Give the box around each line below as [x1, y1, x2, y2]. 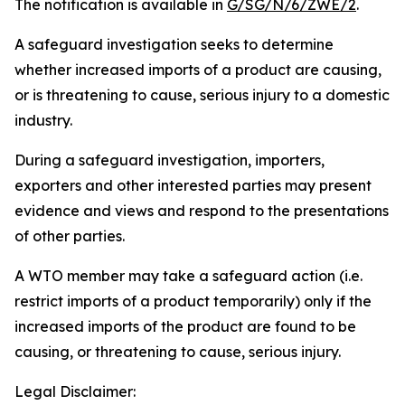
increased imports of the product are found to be [14, 317, 356, 335]
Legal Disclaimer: [14, 382, 136, 400]
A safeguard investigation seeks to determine [14, 35, 334, 53]
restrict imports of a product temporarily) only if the [14, 292, 372, 310]
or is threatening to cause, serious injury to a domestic [14, 86, 390, 104]
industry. [14, 111, 72, 129]
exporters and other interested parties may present [14, 176, 372, 194]
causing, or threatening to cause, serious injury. [14, 343, 341, 361]
